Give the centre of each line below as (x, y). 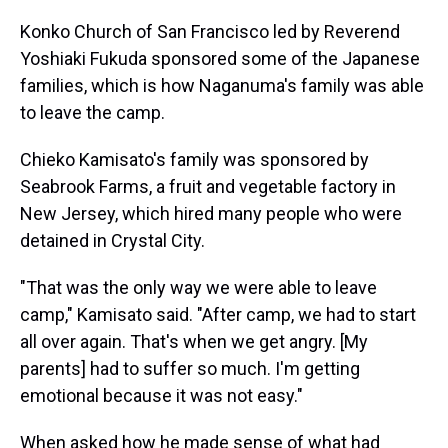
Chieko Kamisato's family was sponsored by (194, 159)
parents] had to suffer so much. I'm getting (190, 368)
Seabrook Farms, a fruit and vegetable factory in (208, 186)
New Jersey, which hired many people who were (211, 213)
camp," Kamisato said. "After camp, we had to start (218, 314)
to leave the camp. (92, 112)
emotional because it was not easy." (161, 395)
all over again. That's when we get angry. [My (194, 341)
